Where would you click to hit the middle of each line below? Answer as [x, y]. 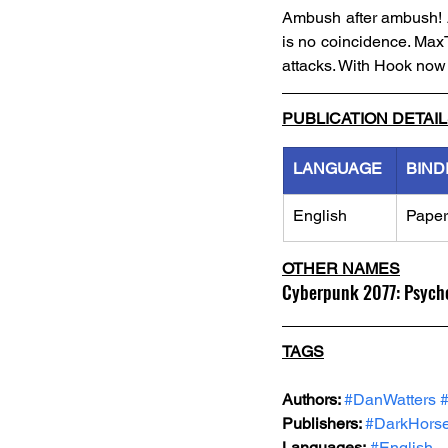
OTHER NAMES [341, 268]
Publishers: [323, 423]
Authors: [313, 399]
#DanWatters [390, 399]
